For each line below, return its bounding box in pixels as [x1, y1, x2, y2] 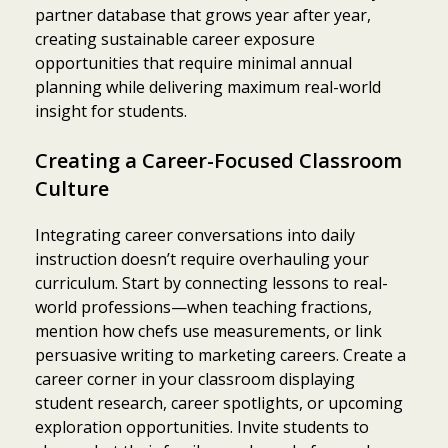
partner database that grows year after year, [35, 3, 371, 26]
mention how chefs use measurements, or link [35, 319, 382, 342]
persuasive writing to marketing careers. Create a [35, 343, 406, 366]
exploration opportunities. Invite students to [35, 415, 369, 438]
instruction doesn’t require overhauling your [35, 247, 369, 270]
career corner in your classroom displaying [35, 367, 355, 390]
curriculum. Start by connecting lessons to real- [35, 271, 388, 294]
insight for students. [35, 99, 187, 122]
